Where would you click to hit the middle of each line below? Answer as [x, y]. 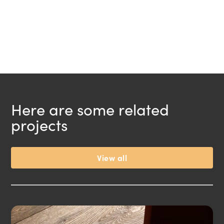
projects [39, 124]
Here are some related [90, 109]
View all [112, 157]
